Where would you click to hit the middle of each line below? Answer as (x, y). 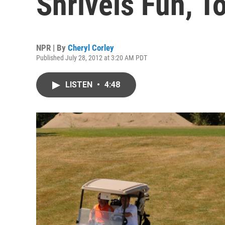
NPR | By (52, 48)
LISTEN (80, 85)
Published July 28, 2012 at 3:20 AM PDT (92, 58)
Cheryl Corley (91, 48)
